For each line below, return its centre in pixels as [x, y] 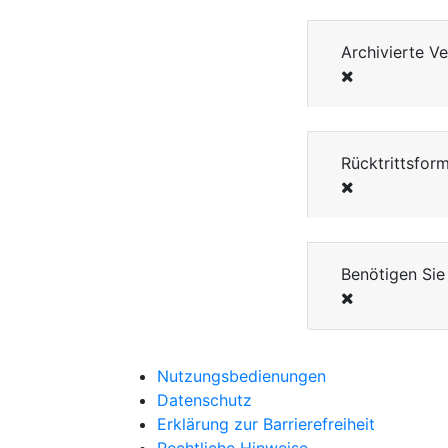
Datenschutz [204, 400]
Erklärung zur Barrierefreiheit [266, 424]
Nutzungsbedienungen [241, 376]
